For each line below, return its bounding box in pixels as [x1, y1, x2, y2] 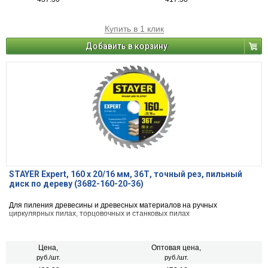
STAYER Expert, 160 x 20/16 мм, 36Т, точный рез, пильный [9, 169, 242, 179]
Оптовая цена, [151, 243, 201, 252]
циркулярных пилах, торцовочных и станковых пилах [9, 209, 190, 218]
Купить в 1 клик [104, 24, 164, 34]
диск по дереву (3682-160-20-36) [9, 179, 144, 189]
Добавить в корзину [86, 41, 167, 51]
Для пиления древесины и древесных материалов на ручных [9, 201, 217, 210]
